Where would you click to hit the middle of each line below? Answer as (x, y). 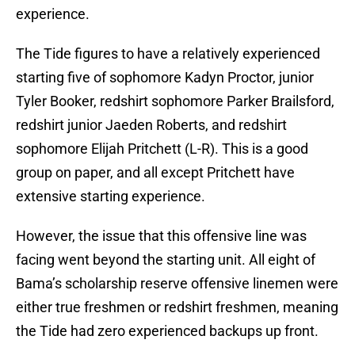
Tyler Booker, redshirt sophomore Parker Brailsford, (175, 101)
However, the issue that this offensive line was (161, 236)
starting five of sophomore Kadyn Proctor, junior (165, 78)
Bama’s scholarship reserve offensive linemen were (177, 284)
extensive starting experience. (111, 197)
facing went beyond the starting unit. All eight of (166, 260)
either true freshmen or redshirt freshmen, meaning (177, 307)
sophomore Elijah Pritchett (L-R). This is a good (162, 149)
